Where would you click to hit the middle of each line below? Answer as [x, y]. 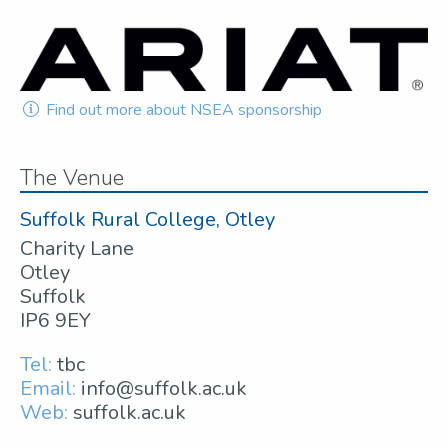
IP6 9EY [55, 321]
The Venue [72, 178]
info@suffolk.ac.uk [164, 389]
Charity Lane [77, 249]
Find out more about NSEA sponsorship [182, 110]
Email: [48, 389]
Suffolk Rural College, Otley [147, 220]
